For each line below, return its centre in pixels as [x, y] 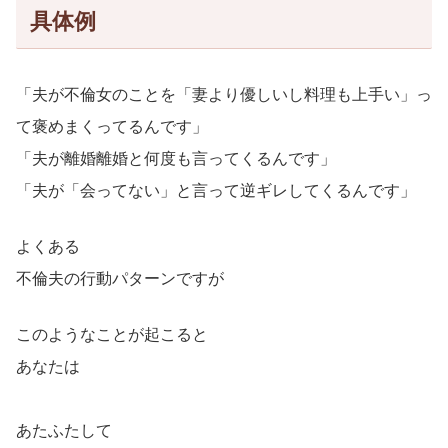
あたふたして [64, 431]
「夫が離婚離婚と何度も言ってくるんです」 [176, 159]
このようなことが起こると [112, 335]
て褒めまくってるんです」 [112, 127]
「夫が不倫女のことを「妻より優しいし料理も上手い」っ [224, 95]
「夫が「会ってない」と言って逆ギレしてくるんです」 [216, 191]
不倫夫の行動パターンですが [120, 279]
